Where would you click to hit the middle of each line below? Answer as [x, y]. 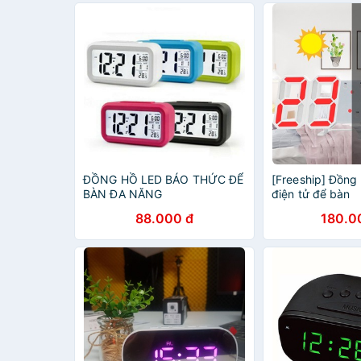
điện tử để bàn [311, 194]
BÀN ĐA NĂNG [123, 194]
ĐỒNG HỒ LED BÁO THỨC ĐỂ [164, 179]
